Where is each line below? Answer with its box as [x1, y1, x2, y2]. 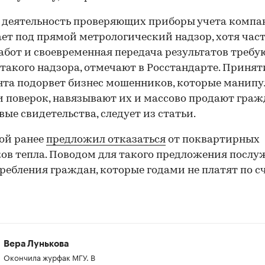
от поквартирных [166, 134, 260, 146]
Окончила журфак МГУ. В [4, 250, 95, 263]
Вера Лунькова [4, 239, 69, 248]
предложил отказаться [46, 134, 166, 146]
